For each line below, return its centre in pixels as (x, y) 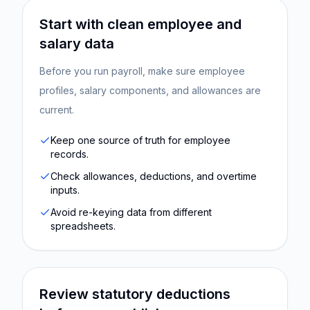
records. (70, 154)
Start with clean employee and (140, 24)
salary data (77, 44)
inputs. (65, 190)
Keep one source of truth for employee (140, 140)
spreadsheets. (83, 226)
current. (57, 110)
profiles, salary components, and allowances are (150, 90)
